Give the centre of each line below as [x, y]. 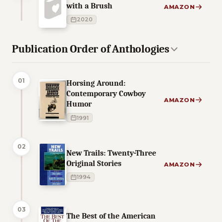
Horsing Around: [96, 83]
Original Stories [94, 163]
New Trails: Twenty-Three [111, 153]
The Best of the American [111, 216]
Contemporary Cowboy [106, 93]
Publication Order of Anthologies [91, 49]
